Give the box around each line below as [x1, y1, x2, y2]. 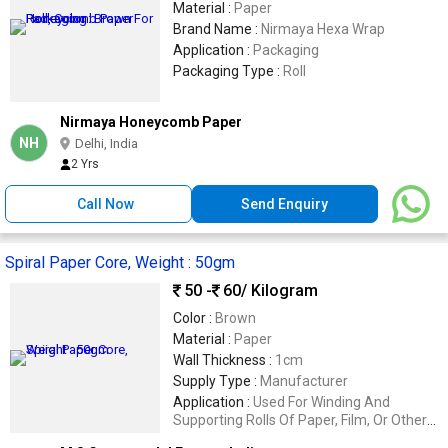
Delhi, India [75, 135, 138, 151]
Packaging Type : [173, 62, 283, 79]
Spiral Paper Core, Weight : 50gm [5, 252, 235, 272]
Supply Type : [173, 372, 260, 389]
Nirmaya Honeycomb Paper [60, 113, 242, 130]
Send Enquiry [241, 195, 329, 212]
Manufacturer [260, 372, 348, 389]
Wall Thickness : [173, 351, 275, 368]
